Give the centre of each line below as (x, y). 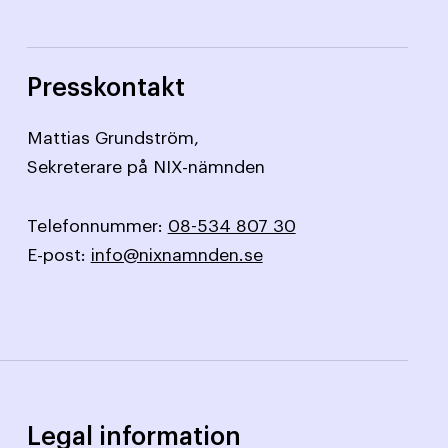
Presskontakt (105, 87)
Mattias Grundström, (112, 138)
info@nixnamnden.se (176, 255)
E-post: (58, 255)
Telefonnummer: (97, 226)
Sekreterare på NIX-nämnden (145, 167)
